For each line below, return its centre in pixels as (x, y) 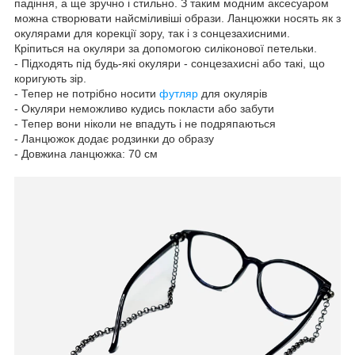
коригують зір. (50, 78)
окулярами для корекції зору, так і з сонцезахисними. (152, 33)
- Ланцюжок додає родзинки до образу (114, 138)
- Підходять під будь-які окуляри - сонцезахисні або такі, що (170, 63)
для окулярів (233, 93)
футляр (179, 93)
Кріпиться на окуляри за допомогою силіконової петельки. (166, 48)
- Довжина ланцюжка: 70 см (86, 153)
